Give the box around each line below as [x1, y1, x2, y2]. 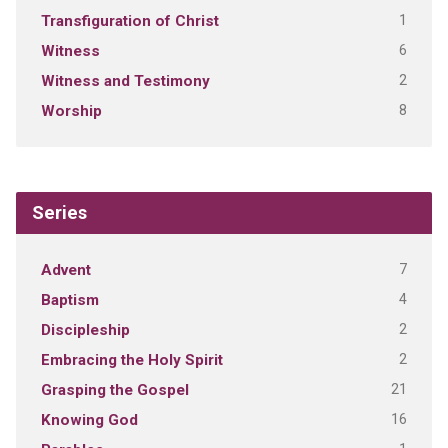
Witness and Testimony [40, 72, 210, 91]
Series [31, 202, 87, 224]
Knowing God [40, 411, 138, 430]
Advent [40, 261, 91, 280]
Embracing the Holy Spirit [40, 351, 223, 370]
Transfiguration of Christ [40, 12, 219, 31]
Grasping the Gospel [40, 381, 189, 400]
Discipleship [40, 321, 130, 340]
